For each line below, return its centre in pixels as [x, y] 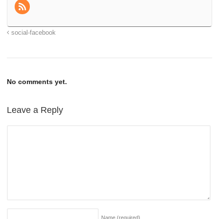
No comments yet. [37, 81]
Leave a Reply [35, 110]
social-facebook [33, 33]
